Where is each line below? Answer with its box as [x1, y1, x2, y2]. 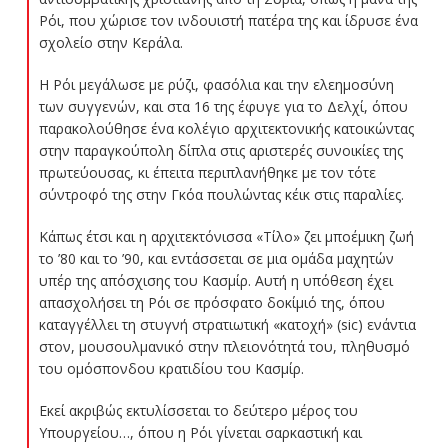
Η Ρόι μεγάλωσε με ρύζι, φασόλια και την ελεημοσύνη [38, 74, 394, 94]
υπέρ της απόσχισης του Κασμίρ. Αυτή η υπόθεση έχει [38, 270, 393, 290]
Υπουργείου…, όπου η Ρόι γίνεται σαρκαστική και [38, 422, 362, 442]
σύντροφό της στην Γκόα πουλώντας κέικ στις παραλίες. [38, 184, 404, 204]
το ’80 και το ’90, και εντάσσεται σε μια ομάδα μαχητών [38, 248, 394, 268]
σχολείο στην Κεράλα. [38, 32, 183, 52]
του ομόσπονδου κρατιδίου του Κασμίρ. [38, 358, 304, 378]
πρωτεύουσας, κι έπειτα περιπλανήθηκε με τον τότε [38, 162, 376, 182]
